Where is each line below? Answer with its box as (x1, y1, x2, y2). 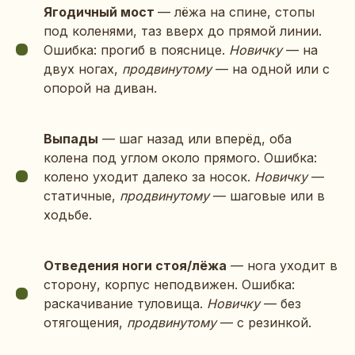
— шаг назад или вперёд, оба (98, 130, 292, 147)
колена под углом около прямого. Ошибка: (44, 149, 317, 166)
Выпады (44, 130, 98, 147)
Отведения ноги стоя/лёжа (44, 257, 227, 273)
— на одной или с (212, 60, 330, 77)
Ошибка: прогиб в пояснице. (44, 41, 229, 58)
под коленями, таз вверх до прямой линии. (44, 22, 322, 39)
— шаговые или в (209, 187, 325, 204)
